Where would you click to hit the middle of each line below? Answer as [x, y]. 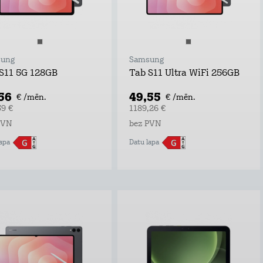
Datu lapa [144, 142]
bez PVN [145, 124]
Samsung [146, 60]
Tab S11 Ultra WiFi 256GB [184, 73]
